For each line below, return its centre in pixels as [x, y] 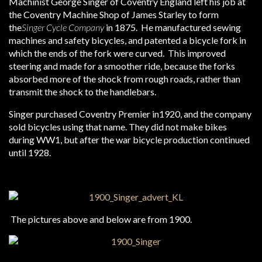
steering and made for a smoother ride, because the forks [122, 66]
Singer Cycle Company [63, 27]
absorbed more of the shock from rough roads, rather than [125, 79]
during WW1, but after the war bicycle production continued [129, 139]
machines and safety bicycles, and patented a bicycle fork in [127, 40]
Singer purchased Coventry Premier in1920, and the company [130, 114]
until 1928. [30, 152]
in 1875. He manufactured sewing [173, 27]
